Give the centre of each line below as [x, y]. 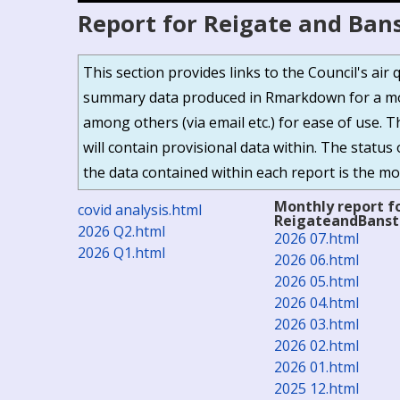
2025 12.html [317, 388]
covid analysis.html [140, 210]
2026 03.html [317, 324]
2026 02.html [317, 346]
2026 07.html [317, 238]
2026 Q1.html [121, 253]
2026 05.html [317, 281]
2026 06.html [317, 260]
